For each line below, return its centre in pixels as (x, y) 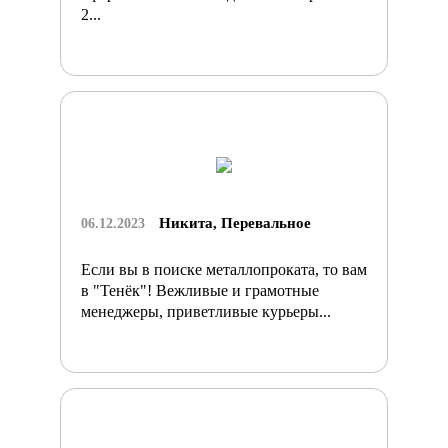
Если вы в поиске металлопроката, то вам (224, 269)
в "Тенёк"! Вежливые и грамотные (200, 290)
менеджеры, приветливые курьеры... (206, 311)
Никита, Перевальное (235, 222)
